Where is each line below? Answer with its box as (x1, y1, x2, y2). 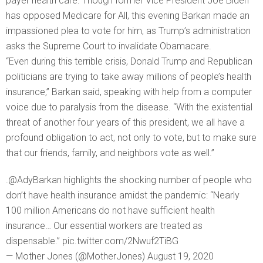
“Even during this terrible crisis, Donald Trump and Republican (6, 56, 252, 68)
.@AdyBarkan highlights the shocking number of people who (6, 174, 252, 186)
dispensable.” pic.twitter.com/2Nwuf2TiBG (6, 235, 178, 247)
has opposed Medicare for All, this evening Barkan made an (6, 10, 249, 22)
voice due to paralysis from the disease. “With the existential (6, 102, 252, 113)
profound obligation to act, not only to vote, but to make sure (6, 132, 257, 144)
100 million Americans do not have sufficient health (6, 205, 215, 217)
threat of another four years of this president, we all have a (6, 117, 245, 129)
